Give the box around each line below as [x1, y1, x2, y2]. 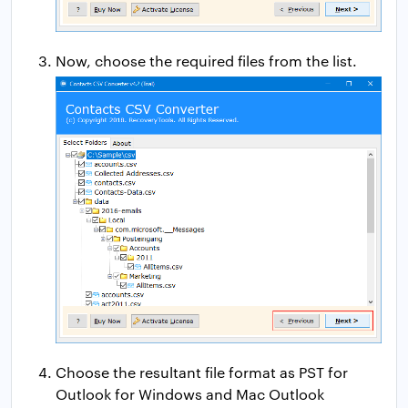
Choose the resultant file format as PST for [56, 362, 348, 382]
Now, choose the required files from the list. [56, 50, 357, 70]
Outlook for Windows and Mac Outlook [56, 383, 324, 403]
